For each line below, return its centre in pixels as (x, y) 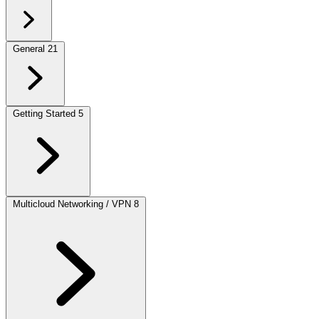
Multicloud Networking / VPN (72, 204)
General (29, 49)
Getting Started (44, 114)
